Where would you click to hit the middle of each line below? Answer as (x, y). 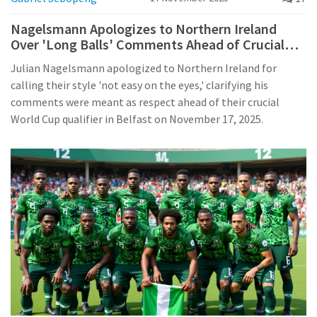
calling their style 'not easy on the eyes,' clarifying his (139, 85)
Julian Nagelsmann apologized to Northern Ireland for (144, 68)
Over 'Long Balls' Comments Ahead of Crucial (148, 45)
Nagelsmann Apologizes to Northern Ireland (144, 29)
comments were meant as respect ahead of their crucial (145, 102)
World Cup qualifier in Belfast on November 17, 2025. (137, 119)
